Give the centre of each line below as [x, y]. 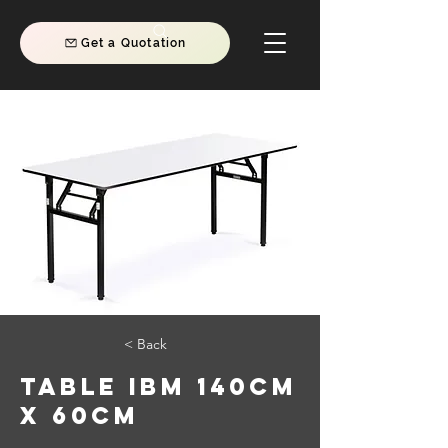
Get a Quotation [133, 43]
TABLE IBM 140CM [158, 386]
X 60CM [79, 415]
